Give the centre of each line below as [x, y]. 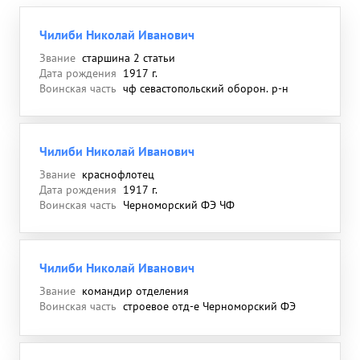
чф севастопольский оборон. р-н [206, 88]
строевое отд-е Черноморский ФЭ [209, 306]
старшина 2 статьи [129, 58]
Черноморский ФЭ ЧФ [179, 205]
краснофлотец [118, 174]
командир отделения [135, 291]
